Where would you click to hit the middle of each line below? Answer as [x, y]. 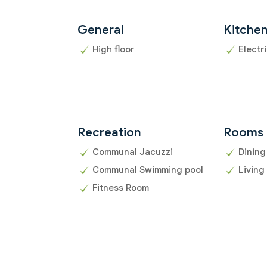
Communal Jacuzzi [133, 152]
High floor [113, 50]
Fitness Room [121, 188]
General [101, 30]
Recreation [109, 133]
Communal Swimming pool [148, 170]
